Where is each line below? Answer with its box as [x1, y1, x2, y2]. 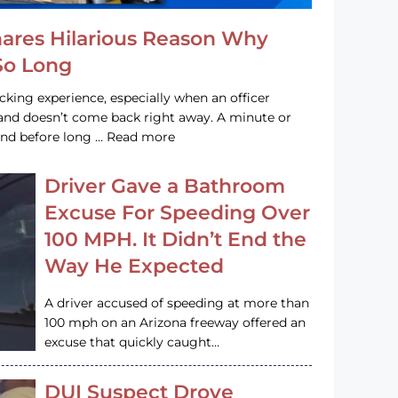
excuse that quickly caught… [44, 333, 220, 350]
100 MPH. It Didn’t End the [44, 227, 307, 251]
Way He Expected [44, 253, 225, 278]
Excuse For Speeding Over [44, 200, 311, 225]
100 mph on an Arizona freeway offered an [44, 314, 306, 330]
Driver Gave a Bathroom [44, 173, 286, 198]
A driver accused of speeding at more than [44, 294, 310, 311]
